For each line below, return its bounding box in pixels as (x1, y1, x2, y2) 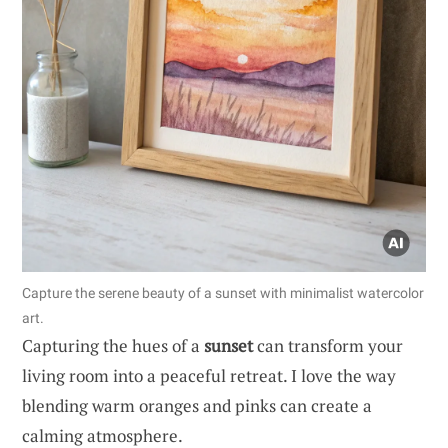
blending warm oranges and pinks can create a (22, 393, 372, 417)
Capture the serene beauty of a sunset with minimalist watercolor (22, 284, 424, 301)
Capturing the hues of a (22, 333, 204, 357)
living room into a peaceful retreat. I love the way (22, 363, 396, 387)
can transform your (253, 333, 403, 357)
